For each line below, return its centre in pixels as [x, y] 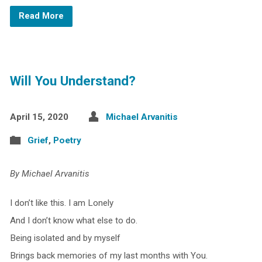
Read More [41, 16]
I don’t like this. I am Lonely [61, 203]
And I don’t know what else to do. [73, 220]
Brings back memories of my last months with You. [108, 256]
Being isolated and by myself [65, 238]
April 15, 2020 [39, 117]
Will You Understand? [73, 81]
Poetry [67, 140]
